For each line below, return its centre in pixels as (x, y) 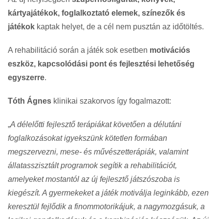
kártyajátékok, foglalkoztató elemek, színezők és (97, 13)
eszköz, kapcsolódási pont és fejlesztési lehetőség (101, 64)
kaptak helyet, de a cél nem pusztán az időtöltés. (119, 27)
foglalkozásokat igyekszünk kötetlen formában (88, 138)
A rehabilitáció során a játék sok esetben (79, 50)
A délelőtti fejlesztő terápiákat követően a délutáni (96, 125)
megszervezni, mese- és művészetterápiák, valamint (98, 152)
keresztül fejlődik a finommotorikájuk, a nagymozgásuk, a (106, 207)
